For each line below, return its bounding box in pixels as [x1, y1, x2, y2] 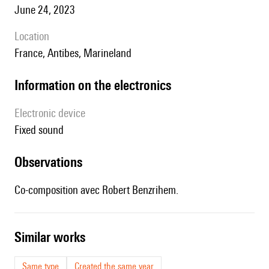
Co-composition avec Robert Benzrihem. [14, 183, 178, 197]
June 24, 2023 [20, 3, 75, 17]
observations [22, 154, 82, 171]
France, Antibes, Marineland [19, 46, 131, 60]
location [19, 29, 49, 43]
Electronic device [20, 106, 85, 120]
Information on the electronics [18, 77, 171, 94]
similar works [22, 229, 85, 246]
